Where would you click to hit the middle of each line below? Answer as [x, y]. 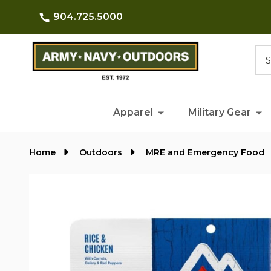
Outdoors [101, 152]
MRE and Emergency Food [205, 152]
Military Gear [219, 112]
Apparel [133, 112]
